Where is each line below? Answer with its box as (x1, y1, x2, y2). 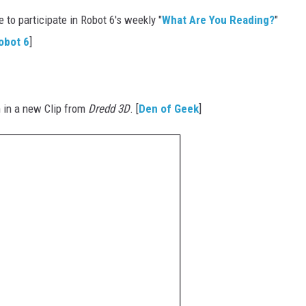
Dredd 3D (88, 102, 130, 116)
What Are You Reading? (162, 13, 275, 27)
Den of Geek (139, 102, 199, 116)
